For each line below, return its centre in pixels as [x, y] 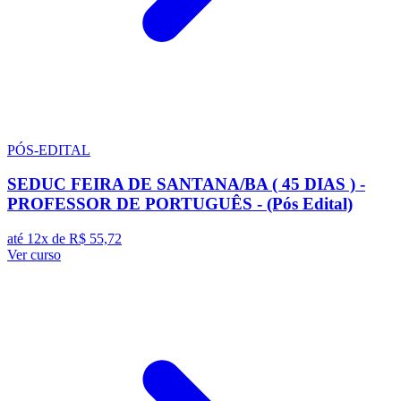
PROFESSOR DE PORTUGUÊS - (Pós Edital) [180, 204]
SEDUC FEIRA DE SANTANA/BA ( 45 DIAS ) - [186, 184]
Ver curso [34, 255]
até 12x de [38, 239]
